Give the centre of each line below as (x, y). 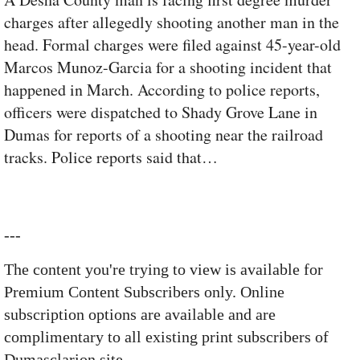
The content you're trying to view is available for (164, 270)
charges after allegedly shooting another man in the (172, 22)
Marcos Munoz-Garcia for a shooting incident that (168, 67)
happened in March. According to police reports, (162, 90)
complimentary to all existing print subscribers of (166, 337)
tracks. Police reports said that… (111, 157)
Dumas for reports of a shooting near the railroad (164, 135)
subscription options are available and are (140, 315)
